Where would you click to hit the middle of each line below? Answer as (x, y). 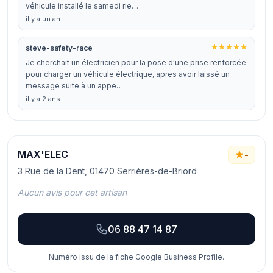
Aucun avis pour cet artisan (72, 192)
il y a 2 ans (43, 99)
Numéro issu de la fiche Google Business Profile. (136, 257)
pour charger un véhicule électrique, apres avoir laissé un (128, 74)
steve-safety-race (59, 48)
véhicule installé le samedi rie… (82, 6)
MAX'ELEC (43, 154)
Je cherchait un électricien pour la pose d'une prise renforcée (136, 62)
